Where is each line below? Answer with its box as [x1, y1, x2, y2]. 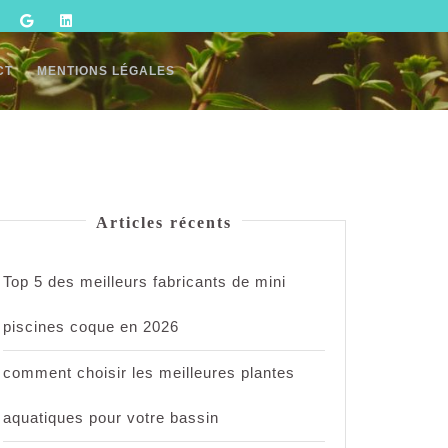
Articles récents [96, 214, 232, 231]
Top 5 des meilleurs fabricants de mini [3, 273, 286, 290]
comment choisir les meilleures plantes [3, 364, 295, 381]
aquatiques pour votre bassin [3, 409, 219, 426]
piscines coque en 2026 [3, 318, 179, 335]
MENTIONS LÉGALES [36, 64, 175, 78]
